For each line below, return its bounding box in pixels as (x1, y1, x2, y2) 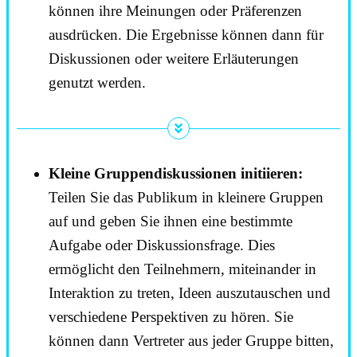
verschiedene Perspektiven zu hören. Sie (49, 308, 293, 325)
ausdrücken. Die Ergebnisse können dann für (49, 26, 324, 44)
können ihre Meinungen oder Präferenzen (49, 2, 302, 20)
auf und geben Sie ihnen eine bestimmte (49, 212, 292, 229)
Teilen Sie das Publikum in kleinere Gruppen (49, 188, 324, 206)
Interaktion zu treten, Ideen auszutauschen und (49, 284, 331, 301)
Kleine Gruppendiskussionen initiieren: (49, 164, 303, 182)
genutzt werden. (49, 74, 146, 92)
